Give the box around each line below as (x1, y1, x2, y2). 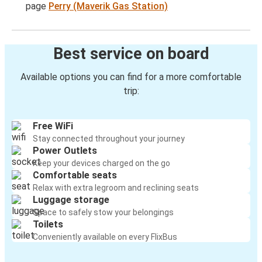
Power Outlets (33, 145, 97, 157)
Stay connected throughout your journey (33, 134, 185, 144)
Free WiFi (33, 120, 73, 132)
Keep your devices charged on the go (33, 158, 170, 168)
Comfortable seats (33, 170, 117, 181)
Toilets (33, 219, 63, 230)
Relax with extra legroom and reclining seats (33, 183, 199, 193)
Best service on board (53, 44, 209, 64)
